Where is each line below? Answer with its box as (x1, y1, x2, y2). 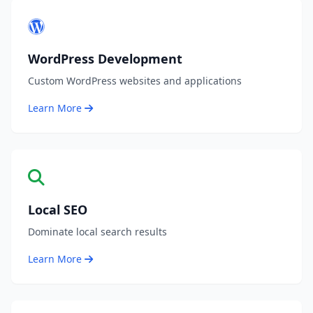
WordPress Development (28, 50, 182, 68)
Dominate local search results (28, 225, 167, 239)
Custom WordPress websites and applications (28, 74, 242, 88)
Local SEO (28, 201, 87, 219)
